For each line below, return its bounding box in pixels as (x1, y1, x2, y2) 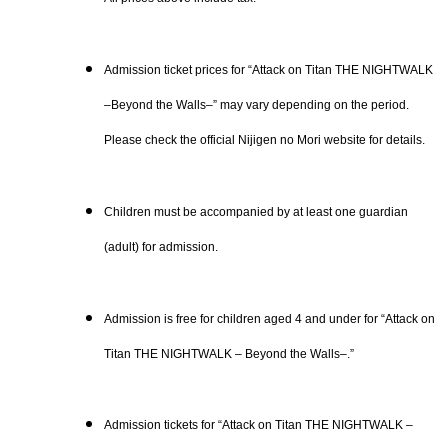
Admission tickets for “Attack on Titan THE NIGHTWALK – (104, 418, 413, 433)
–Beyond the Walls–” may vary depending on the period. (104, 98, 409, 113)
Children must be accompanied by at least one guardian (104, 204, 408, 219)
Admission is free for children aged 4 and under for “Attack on (104, 311, 435, 326)
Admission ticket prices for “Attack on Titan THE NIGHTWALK (104, 63, 433, 78)
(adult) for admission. (104, 239, 218, 254)
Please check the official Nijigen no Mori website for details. (104, 133, 425, 148)
